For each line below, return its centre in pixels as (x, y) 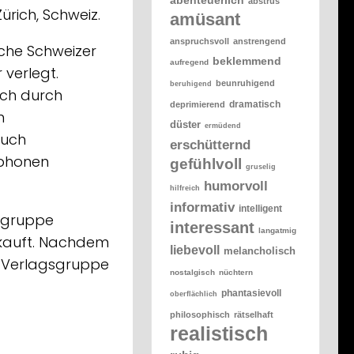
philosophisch (200, 314)
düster (186, 124)
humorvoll (236, 186)
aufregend (190, 62)
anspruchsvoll (200, 41)
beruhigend (191, 83)
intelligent (261, 208)
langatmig (278, 230)
